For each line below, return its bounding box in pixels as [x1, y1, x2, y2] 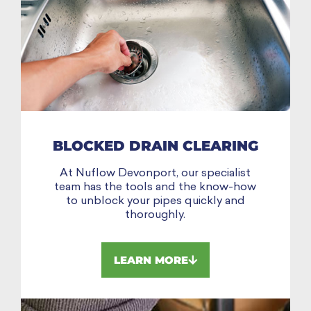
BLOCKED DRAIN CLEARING [52, 137, 258, 155]
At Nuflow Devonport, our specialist [60, 168, 251, 180]
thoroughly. [125, 210, 186, 221]
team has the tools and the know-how [54, 182, 257, 194]
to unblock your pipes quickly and [65, 196, 245, 208]
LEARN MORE [114, 253, 188, 267]
